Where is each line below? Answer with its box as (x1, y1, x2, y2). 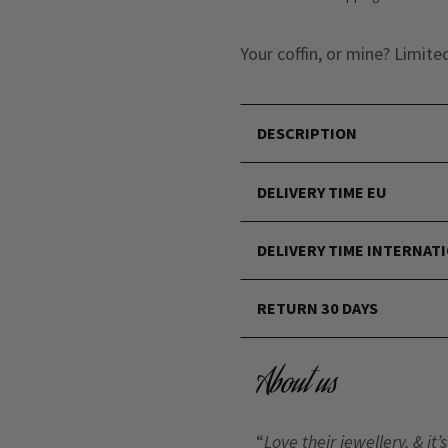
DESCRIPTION (257, 122, 358, 143)
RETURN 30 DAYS (257, 298, 379, 319)
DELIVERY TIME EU (257, 181, 388, 202)
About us (256, 361, 337, 412)
